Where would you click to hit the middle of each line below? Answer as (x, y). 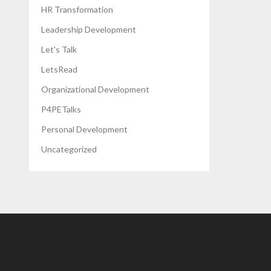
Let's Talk (59, 49)
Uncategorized (69, 149)
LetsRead (60, 69)
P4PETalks (61, 109)
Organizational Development (96, 89)
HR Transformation (77, 9)
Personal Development (85, 129)
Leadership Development (89, 29)
